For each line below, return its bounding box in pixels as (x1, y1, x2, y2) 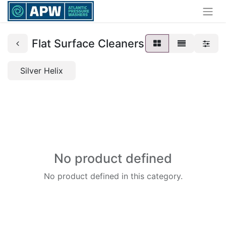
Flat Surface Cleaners (32, 36, 144, 50)
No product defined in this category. (43, 171, 183, 181)
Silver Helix (20, 65, 63, 76)
